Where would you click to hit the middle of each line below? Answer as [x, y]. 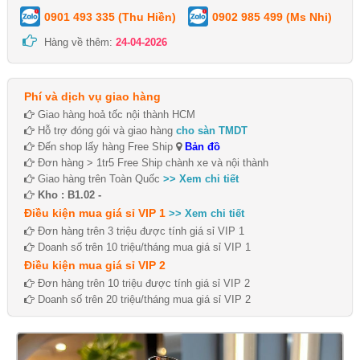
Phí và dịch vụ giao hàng [92, 96]
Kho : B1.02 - [70, 194]
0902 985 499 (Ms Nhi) [272, 16]
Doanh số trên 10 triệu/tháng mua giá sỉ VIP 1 [143, 247]
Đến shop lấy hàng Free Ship [105, 146]
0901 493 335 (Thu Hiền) [110, 16]
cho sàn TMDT [212, 130]
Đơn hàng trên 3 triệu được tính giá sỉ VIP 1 [139, 231]
